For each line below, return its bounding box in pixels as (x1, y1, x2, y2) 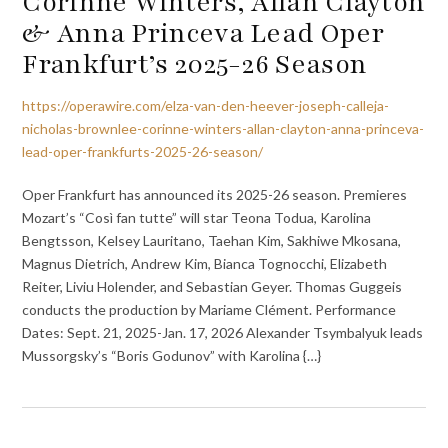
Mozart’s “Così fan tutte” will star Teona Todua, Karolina (22, 208, 372, 226)
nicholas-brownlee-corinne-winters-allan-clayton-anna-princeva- (22, 120, 425, 138)
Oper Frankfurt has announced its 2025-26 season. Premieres (22, 185, 411, 203)
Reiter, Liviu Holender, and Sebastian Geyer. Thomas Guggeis (22, 277, 403, 295)
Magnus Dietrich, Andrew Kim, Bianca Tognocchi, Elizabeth (22, 254, 388, 272)
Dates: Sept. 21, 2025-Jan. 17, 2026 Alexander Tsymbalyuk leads (22, 323, 424, 341)
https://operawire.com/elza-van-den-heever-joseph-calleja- (22, 97, 390, 115)
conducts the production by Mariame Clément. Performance (22, 300, 397, 318)
